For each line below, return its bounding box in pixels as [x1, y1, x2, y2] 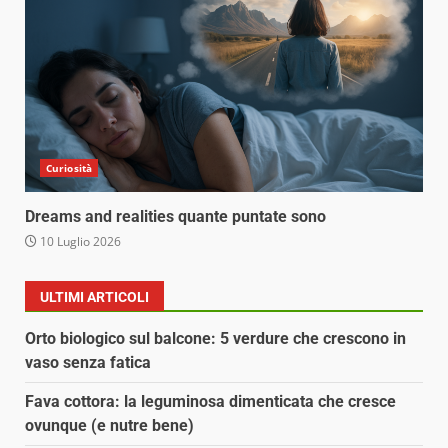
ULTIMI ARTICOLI [40, 289, 149, 306]
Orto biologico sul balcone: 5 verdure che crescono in [25, 329, 406, 349]
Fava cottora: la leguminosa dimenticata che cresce [25, 392, 396, 412]
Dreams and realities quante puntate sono [25, 207, 326, 227]
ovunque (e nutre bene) [25, 416, 194, 436]
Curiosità [46, 161, 92, 176]
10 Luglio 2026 [37, 233, 121, 251]
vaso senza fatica [25, 353, 151, 373]
